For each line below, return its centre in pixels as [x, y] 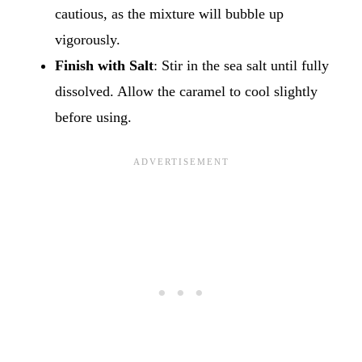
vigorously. [88, 39]
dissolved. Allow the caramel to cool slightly [186, 91]
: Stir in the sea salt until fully [241, 65]
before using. [93, 117]
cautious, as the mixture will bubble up [169, 13]
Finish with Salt [104, 65]
